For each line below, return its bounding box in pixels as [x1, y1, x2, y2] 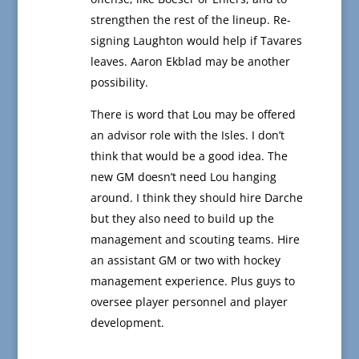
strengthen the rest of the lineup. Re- [90, 12, 291, 28]
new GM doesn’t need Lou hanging [90, 169, 276, 185]
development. [90, 315, 164, 331]
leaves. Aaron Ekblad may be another [90, 54, 290, 70]
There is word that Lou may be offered [90, 107, 296, 123]
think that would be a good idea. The [90, 148, 288, 164]
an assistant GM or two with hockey [90, 252, 280, 268]
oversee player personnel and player [90, 294, 288, 310]
